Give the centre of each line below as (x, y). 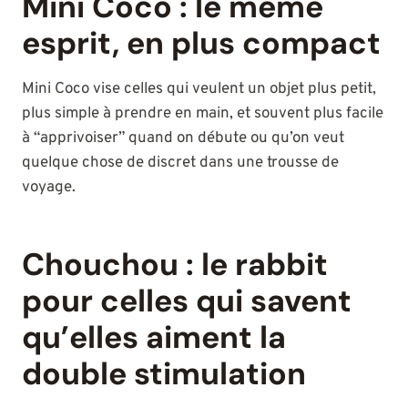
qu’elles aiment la (154, 338)
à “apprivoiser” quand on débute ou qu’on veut (183, 139)
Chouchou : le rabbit (175, 265)
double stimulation (164, 374)
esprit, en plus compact (201, 44)
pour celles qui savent (187, 301)
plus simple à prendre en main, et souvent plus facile (203, 114)
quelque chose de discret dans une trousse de (180, 163)
